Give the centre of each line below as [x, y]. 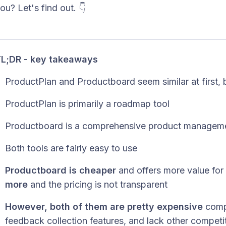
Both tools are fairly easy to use [71, 148]
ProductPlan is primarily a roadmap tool [87, 103]
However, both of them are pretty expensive [104, 206]
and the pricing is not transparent [98, 184]
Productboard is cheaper [61, 170]
